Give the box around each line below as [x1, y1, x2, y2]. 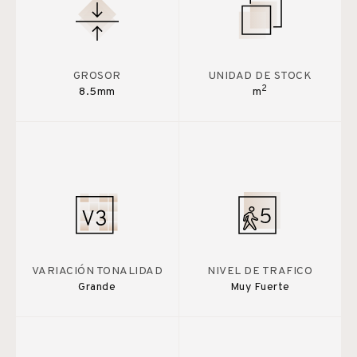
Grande [78, 280, 116, 294]
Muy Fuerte [229, 280, 290, 294]
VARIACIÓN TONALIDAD [31, 264, 163, 278]
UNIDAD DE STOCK [208, 69, 312, 83]
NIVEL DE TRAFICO [207, 264, 313, 278]
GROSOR [73, 69, 121, 83]
